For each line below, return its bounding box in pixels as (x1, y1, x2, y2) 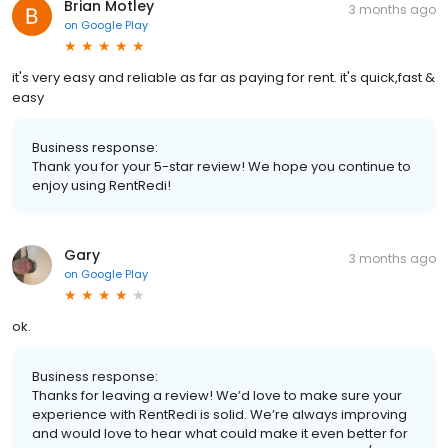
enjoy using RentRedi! (32, 175, 171, 195)
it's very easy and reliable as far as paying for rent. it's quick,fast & (12, 67, 435, 87)
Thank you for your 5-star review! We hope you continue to (32, 156, 411, 176)
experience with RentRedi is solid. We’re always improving (32, 404, 407, 424)
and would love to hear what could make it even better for (32, 423, 408, 443)
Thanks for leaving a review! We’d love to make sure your (32, 385, 402, 405)
